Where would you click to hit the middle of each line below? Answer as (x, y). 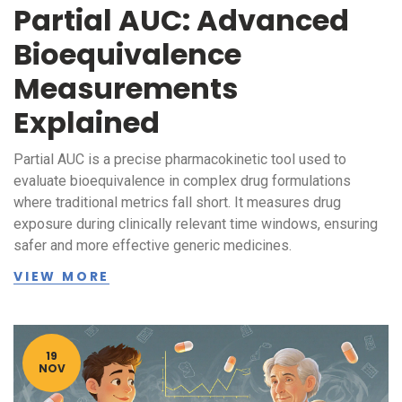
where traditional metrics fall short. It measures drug (177, 202)
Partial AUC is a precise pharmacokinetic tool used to (180, 159)
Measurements (126, 88)
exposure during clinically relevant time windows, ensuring (196, 223)
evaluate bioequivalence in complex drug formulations (182, 180)
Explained (87, 122)
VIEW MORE (62, 276)
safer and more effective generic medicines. (153, 245)
